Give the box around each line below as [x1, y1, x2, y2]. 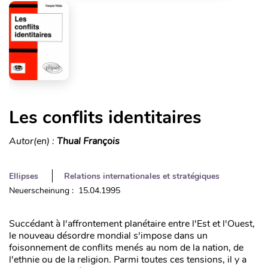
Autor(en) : [9, 134, 57, 148]
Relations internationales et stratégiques [64, 170, 220, 182]
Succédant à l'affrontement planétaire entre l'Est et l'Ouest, [9, 217, 255, 230]
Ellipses [9, 170, 38, 182]
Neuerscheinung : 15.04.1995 [9, 184, 120, 196]
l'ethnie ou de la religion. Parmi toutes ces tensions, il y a [9, 252, 246, 266]
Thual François [57, 134, 120, 148]
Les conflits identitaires [9, 105, 202, 130]
